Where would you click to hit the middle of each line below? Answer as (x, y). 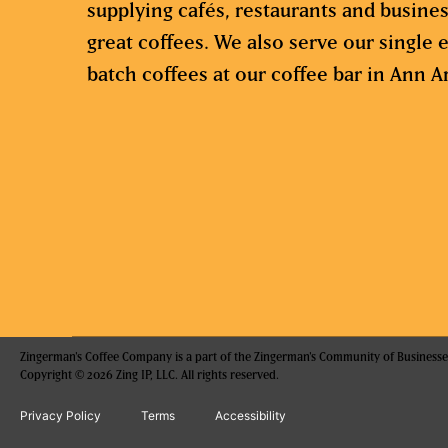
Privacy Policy (60, 415)
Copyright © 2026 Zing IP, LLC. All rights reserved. (149, 373)
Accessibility (250, 415)
